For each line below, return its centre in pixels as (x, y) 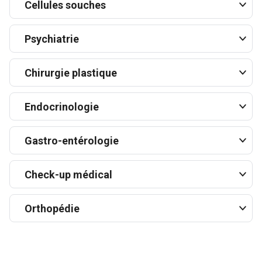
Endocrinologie (62, 106)
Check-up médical (68, 174)
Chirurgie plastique (71, 73)
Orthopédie (52, 208)
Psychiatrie (52, 39)
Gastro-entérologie (72, 140)
